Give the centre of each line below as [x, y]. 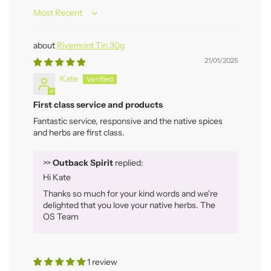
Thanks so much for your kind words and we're [130, 194]
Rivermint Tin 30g [91, 46]
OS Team [61, 217]
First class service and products [98, 105]
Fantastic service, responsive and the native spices [128, 121]
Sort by [46, 18]
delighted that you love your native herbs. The [129, 205]
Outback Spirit [83, 163]
